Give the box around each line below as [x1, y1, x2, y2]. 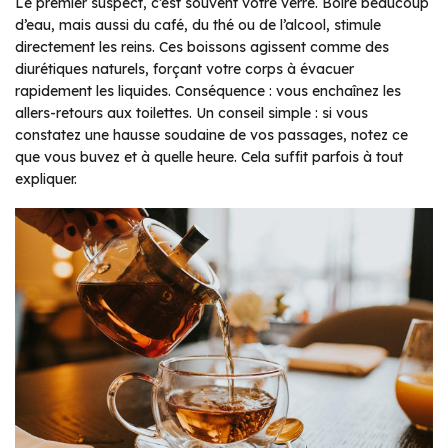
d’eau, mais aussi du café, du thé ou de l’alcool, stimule [15, 15, 381, 34]
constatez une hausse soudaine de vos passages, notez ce [15, 125, 408, 144]
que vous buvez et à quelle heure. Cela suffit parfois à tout [15, 147, 403, 166]
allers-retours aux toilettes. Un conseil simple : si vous [15, 103, 368, 122]
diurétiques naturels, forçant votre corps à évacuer [15, 59, 354, 78]
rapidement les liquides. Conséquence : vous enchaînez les [15, 81, 401, 100]
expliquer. [15, 169, 77, 188]
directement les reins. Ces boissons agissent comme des [15, 37, 389, 56]
